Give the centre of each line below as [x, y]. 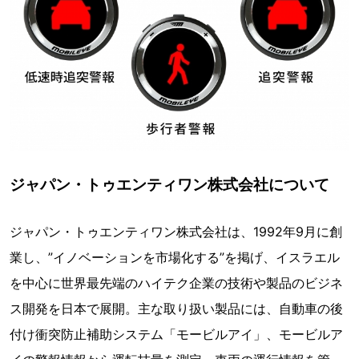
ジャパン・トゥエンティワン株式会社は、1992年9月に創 [176, 231]
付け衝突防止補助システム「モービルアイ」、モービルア [176, 334]
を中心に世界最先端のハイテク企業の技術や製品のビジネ [176, 282]
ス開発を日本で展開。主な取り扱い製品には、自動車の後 [176, 308]
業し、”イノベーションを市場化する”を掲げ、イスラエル [175, 257]
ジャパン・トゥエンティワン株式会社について [169, 184]
